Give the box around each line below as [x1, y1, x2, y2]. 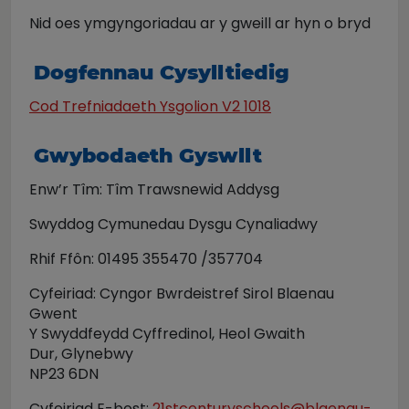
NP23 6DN [29, 363, 99, 384]
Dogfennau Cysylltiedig [34, 60, 289, 85]
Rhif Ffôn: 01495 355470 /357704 [29, 248, 263, 269]
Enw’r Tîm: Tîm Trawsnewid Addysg [29, 179, 279, 200]
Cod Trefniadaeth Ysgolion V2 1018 [29, 96, 271, 117]
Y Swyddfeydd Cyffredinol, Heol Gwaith [29, 323, 305, 344]
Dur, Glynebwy [29, 343, 133, 364]
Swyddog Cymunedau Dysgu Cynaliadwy [29, 214, 318, 235]
